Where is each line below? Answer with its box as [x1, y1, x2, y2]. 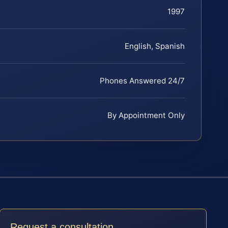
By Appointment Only [107, 110, 185, 121]
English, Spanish [125, 41, 185, 51]
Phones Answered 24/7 [100, 76, 185, 86]
